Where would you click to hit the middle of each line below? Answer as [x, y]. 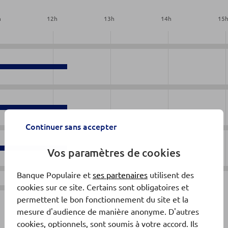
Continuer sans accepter [71, 126]
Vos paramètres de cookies [114, 153]
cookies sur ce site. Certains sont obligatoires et [103, 188]
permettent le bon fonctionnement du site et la [103, 200]
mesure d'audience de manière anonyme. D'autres [108, 212]
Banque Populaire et [55, 175]
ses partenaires [120, 175]
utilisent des [171, 175]
